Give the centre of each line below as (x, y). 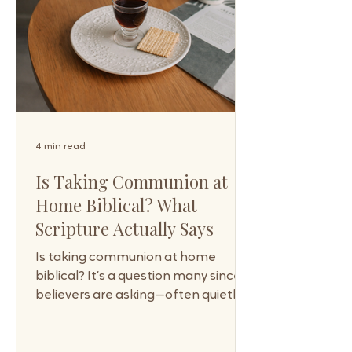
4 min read (60, 147)
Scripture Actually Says (125, 229)
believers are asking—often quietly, (140, 295)
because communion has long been (143, 333)
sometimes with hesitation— (121, 314)
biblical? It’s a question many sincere (145, 277)
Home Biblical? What (116, 205)
